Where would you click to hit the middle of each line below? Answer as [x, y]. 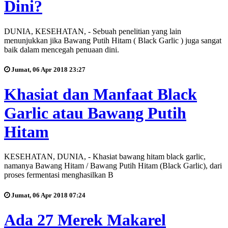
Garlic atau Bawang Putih [95, 113]
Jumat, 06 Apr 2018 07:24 [48, 195]
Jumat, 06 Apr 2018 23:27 [48, 69]
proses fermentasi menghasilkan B [59, 175]
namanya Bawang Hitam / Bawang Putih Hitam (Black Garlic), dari [113, 166]
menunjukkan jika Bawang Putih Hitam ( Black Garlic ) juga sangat [113, 40]
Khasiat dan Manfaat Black [101, 94]
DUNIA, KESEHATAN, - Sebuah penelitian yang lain [93, 31]
